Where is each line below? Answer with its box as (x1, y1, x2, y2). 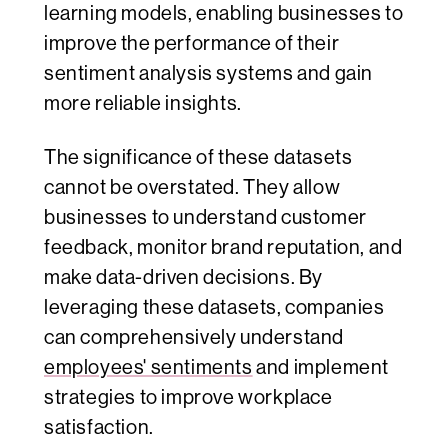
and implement (252, 356, 390, 380)
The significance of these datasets (44, 146, 353, 170)
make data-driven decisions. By (44, 266, 324, 290)
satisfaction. (44, 416, 154, 440)
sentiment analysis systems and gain (44, 62, 374, 86)
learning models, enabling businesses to (44, 2, 404, 26)
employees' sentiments (44, 356, 253, 380)
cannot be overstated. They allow (44, 176, 341, 200)
